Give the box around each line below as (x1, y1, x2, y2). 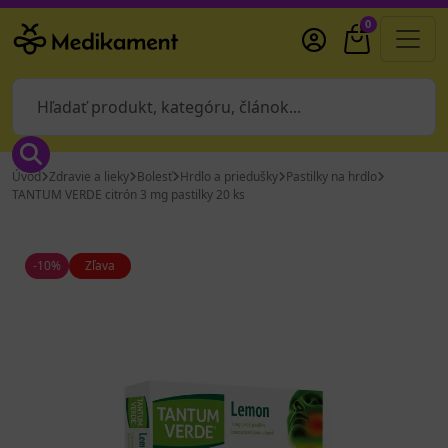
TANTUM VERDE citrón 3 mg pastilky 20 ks (12, 186, 245, 203)
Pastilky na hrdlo (286, 168, 377, 185)
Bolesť (137, 168, 172, 185)
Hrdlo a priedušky (180, 168, 278, 185)
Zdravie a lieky (49, 168, 129, 185)
